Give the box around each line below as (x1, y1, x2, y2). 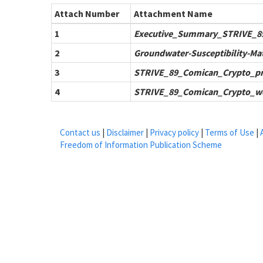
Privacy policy (150, 127, 199, 138)
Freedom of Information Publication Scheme (60, 139, 222, 150)
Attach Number (55, 8, 119, 19)
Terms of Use (205, 127, 254, 138)
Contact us (60, 127, 100, 138)
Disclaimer (106, 127, 144, 138)
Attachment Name (134, 8, 213, 19)
